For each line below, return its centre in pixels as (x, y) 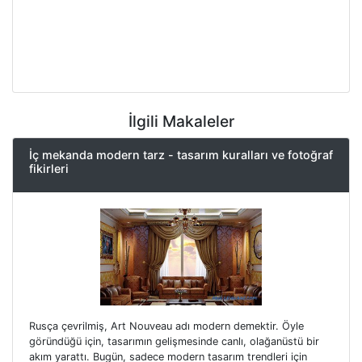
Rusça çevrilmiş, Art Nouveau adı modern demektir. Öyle (166, 326)
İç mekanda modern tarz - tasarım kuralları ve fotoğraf (181, 154)
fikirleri (49, 168)
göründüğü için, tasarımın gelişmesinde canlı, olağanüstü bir (174, 342)
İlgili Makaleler (181, 121)
